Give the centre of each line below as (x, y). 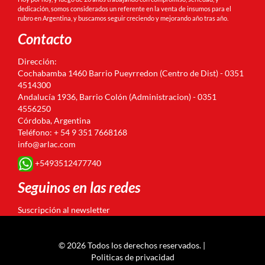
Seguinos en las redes (79, 187)
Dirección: (37, 61)
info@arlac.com (47, 144)
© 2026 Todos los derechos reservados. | (132, 245)
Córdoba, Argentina (54, 120)
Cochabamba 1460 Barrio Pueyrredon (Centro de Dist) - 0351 (131, 73)
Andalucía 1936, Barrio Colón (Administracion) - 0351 (117, 96)
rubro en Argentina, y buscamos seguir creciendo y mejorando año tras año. (124, 18)
